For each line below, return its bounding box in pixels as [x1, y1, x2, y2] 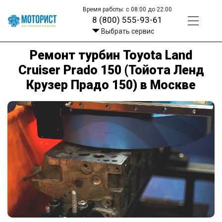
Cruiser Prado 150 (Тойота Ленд [18, 62, 204, 77]
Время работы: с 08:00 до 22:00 [83, 6, 172, 13]
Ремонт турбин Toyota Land [30, 48, 192, 62]
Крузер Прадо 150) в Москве [26, 77, 196, 92]
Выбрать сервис [101, 27, 154, 35]
